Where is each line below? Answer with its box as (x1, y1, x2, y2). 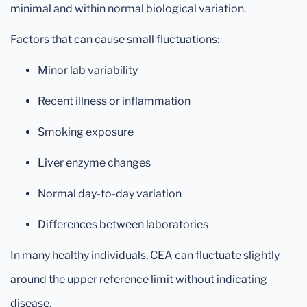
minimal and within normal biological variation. (10, 2, 246, 16)
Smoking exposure (38, 125, 134, 139)
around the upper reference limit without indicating (10, 273, 267, 286)
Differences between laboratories (38, 218, 208, 232)
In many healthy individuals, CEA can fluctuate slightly (10, 249, 280, 262)
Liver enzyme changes (38, 156, 151, 170)
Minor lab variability (38, 64, 138, 77)
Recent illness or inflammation (38, 95, 191, 108)
